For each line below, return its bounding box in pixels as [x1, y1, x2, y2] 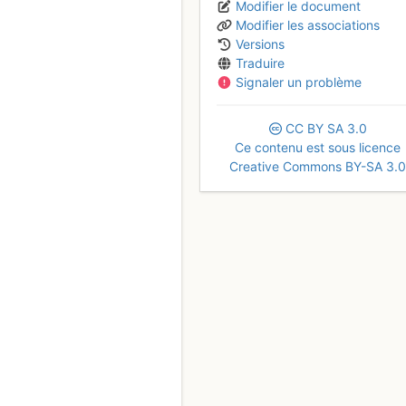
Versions [236, 35, 285, 52]
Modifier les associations [236, 16, 380, 33]
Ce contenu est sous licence [235, 139, 401, 155]
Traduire [236, 54, 285, 71]
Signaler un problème [236, 73, 362, 90]
